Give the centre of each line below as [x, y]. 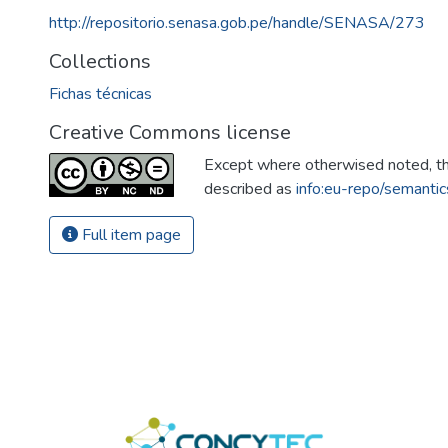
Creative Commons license [170, 132]
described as [250, 189]
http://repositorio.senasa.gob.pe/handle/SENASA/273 [237, 23]
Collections [100, 61]
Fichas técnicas [100, 94]
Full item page [129, 235]
